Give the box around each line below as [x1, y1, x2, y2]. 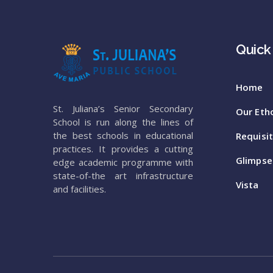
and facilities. [53, 183, 106, 195]
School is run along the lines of [53, 116, 193, 128]
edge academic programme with [53, 156, 193, 168]
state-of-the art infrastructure [53, 169, 193, 182]
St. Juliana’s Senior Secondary [53, 102, 193, 115]
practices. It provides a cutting [53, 143, 193, 155]
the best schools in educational [53, 129, 193, 141]
